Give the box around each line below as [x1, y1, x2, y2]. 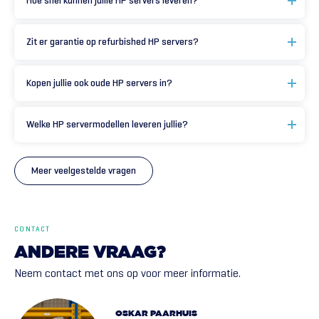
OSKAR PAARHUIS [115, 308, 197, 318]
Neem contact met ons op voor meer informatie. [14, 266, 241, 280]
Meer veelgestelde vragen [31, 164, 136, 177]
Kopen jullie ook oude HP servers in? [26, 77, 172, 89]
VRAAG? [93, 244, 166, 261]
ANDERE [14, 244, 89, 261]
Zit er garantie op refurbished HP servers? [26, 36, 199, 48]
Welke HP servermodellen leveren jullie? [26, 118, 188, 130]
